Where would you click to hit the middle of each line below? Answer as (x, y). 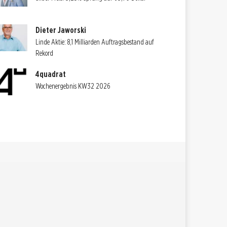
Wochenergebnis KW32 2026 (73, 86)
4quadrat (51, 74)
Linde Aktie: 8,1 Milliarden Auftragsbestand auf (95, 42)
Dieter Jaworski (61, 30)
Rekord (45, 53)
